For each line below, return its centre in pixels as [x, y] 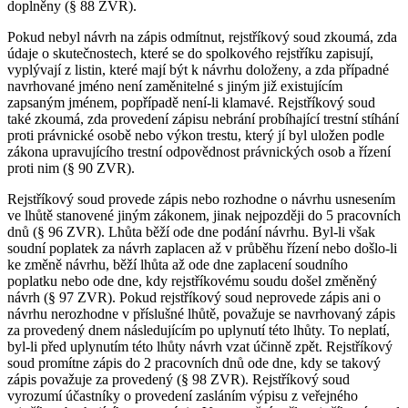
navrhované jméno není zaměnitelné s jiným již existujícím [175, 87]
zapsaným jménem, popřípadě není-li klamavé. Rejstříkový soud [191, 103]
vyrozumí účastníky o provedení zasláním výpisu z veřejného [183, 396]
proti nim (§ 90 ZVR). [71, 168]
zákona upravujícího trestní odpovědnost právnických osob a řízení [199, 152]
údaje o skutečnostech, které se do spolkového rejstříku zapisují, [190, 54]
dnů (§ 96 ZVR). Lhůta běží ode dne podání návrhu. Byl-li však [191, 232]
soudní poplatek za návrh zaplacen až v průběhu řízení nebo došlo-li [202, 249]
